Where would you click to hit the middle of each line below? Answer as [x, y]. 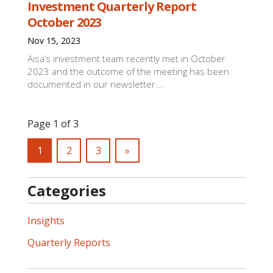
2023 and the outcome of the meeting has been [129, 71]
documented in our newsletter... [95, 84]
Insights [46, 221]
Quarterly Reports [69, 243]
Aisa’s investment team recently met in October [127, 58]
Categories [67, 190]
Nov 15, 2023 [54, 41]
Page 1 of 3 [53, 124]
